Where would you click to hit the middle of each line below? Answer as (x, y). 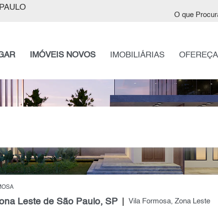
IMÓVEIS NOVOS (62, 55)
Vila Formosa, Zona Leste (169, 202)
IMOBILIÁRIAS (137, 55)
